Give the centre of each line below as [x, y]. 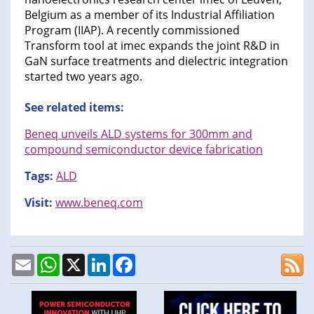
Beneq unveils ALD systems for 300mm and [138, 134]
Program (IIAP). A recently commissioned [132, 30]
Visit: [40, 202]
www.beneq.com [99, 202]
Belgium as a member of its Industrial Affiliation [150, 14]
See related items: [74, 107]
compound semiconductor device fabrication [144, 149]
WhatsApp [87, 259]
